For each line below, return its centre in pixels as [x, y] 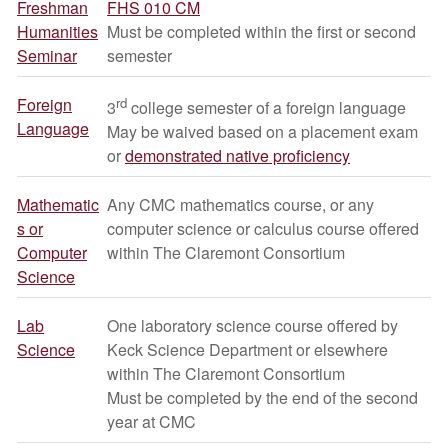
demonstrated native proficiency [237, 156]
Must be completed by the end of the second [262, 397]
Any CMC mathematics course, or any [240, 204]
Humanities [57, 31]
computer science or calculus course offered [263, 228]
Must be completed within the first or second [261, 31]
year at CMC [151, 421]
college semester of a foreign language [266, 108]
